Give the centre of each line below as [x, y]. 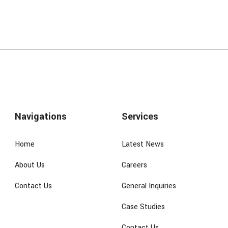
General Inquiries [149, 186]
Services [140, 117]
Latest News [143, 144]
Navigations [41, 117]
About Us [30, 165]
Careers [134, 165]
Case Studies [143, 207]
